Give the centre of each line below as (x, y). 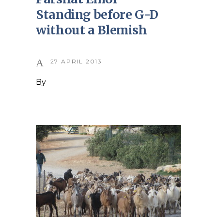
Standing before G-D (97, 15)
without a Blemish (92, 30)
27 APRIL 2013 (76, 61)
